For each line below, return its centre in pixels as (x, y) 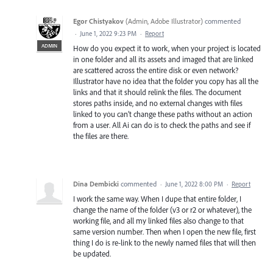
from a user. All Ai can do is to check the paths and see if (162, 125)
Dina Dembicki (96, 184)
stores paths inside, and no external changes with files (158, 103)
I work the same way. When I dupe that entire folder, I (157, 199)
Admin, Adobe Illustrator (164, 21)
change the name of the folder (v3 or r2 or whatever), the (162, 210)
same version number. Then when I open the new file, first (165, 232)
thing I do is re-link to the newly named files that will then (165, 243)
